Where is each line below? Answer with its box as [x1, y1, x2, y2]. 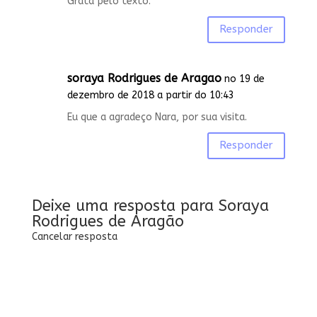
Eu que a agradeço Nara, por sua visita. [67, 110, 247, 123]
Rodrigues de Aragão [31, 212, 184, 231]
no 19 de [224, 72, 265, 85]
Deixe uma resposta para [31, 196, 219, 215]
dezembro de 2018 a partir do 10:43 [67, 88, 234, 101]
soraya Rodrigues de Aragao [67, 71, 221, 85]
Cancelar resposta [31, 230, 117, 243]
